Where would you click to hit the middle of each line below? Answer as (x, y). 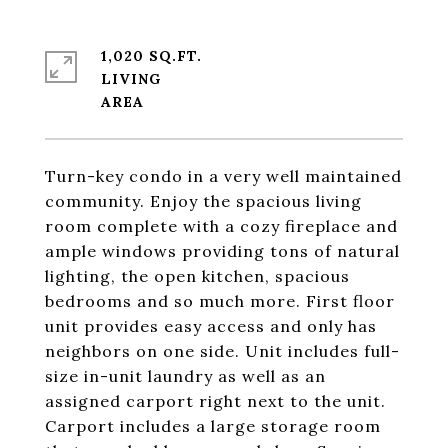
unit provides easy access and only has (211, 326)
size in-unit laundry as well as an (185, 376)
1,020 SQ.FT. (151, 56)
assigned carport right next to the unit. (215, 401)
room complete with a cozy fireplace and (221, 226)
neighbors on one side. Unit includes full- (222, 351)
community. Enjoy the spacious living (203, 201)
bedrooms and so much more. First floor (220, 301)
